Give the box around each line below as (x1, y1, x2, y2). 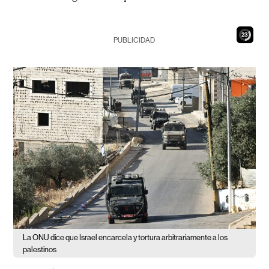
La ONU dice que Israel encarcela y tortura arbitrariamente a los (23, 232, 228, 242)
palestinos (23, 244, 57, 254)
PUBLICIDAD (113, 36, 156, 44)
